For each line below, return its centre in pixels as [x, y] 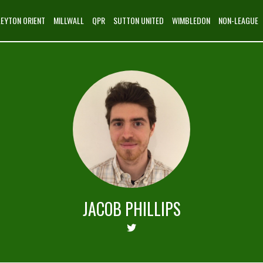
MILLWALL [69, 20]
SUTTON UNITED [139, 20]
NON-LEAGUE [238, 20]
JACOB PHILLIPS [131, 209]
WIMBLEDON [191, 20]
